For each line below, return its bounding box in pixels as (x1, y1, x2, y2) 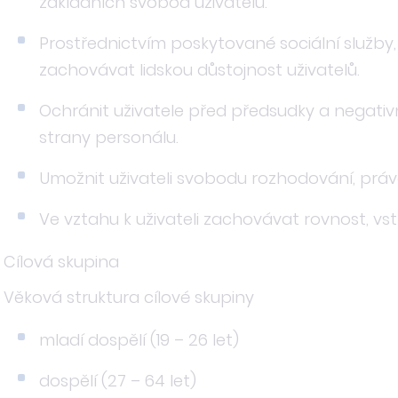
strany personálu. (39, 126, 179, 148)
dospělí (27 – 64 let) (39, 370, 196, 392)
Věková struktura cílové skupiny (4, 286, 254, 308)
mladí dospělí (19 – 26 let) (39, 329, 239, 351)
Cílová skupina (4, 251, 119, 273)
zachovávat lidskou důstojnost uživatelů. (39, 59, 360, 81)
